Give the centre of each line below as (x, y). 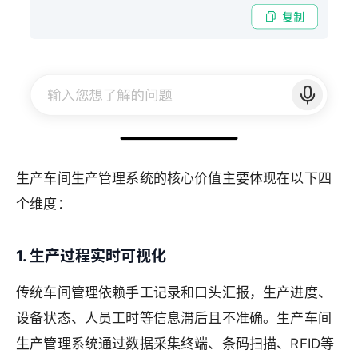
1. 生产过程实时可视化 (91, 256)
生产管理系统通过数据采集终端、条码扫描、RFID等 (175, 343)
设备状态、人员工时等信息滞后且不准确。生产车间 (174, 318)
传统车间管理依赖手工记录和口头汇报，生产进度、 (174, 292)
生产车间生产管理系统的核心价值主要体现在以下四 (174, 178)
